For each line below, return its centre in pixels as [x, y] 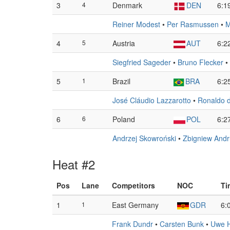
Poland [124, 119]
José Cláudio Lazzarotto [152, 100]
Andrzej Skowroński [144, 138]
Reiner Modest [136, 24]
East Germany [135, 205]
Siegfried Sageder [142, 62]
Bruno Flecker [200, 62]
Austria [124, 43]
